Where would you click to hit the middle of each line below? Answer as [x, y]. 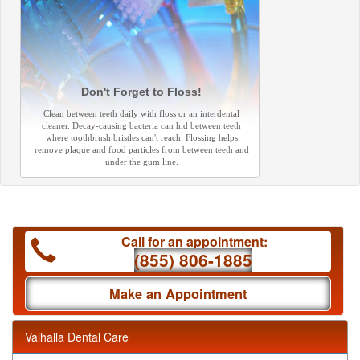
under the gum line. [141, 162]
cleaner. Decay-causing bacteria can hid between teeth [141, 125]
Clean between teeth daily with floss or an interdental [141, 113]
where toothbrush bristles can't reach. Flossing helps [141, 137]
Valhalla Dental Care [77, 337]
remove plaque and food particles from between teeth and [141, 149]
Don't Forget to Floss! [141, 92]
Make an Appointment [178, 294]
